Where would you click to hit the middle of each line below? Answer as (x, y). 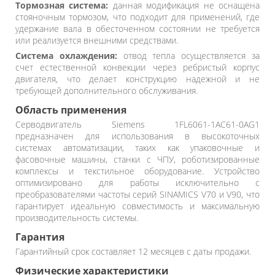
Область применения (71, 110)
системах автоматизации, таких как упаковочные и (137, 147)
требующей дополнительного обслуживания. (107, 90)
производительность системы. (77, 217)
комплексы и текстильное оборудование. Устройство (137, 171)
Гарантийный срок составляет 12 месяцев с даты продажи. (133, 251)
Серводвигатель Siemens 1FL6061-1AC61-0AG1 (137, 124)
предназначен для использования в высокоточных (137, 136)
